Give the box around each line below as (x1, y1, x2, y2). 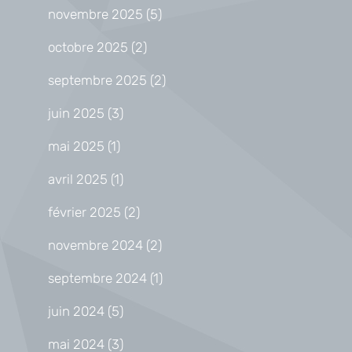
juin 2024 (48, 302, 104, 319)
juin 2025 (48, 104, 104, 121)
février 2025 (48, 203, 121, 220)
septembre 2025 (48, 71, 147, 88)
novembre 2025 (48, 5, 143, 22)
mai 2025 (48, 137, 104, 154)
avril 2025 (48, 170, 108, 187)
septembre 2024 (48, 269, 147, 286)
